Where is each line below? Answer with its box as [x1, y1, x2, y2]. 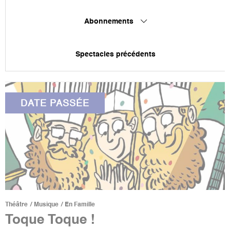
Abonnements [84, 17, 136, 25]
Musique [34, 201, 59, 208]
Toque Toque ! [5, 213, 95, 227]
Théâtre [5, 201, 28, 208]
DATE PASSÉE [21, 99, 89, 108]
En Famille [65, 201, 95, 208]
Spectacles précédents [75, 50, 156, 58]
